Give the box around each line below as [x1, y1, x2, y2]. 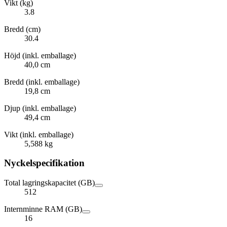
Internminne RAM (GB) [4, 205, 82, 213]
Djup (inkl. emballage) [4, 103, 76, 112]
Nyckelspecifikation [4, 158, 85, 169]
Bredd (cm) [4, 24, 41, 33]
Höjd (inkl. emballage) [4, 51, 76, 60]
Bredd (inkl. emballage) [4, 77, 80, 86]
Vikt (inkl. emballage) [4, 130, 73, 139]
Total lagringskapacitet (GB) [4, 178, 95, 187]
